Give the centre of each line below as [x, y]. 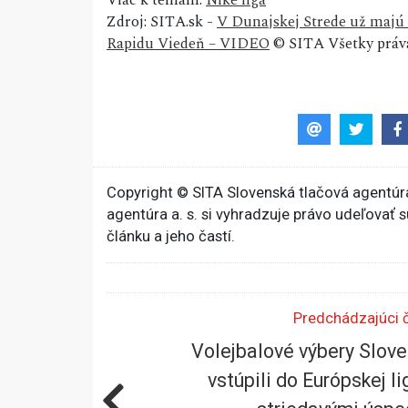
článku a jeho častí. [171, 236]
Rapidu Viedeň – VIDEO [188, 44]
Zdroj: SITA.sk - [162, 22]
